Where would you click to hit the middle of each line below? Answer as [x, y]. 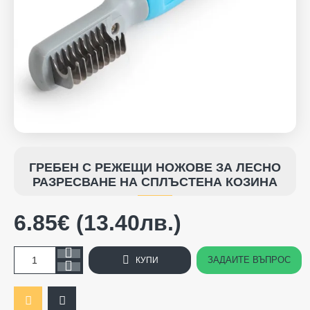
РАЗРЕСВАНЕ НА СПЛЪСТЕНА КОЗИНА [155, 182]
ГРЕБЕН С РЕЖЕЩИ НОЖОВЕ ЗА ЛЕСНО [155, 167]
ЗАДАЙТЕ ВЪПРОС [249, 260]
